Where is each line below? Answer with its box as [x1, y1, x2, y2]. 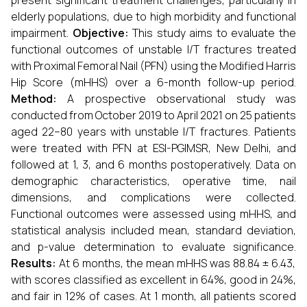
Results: [11, 256, 56, 271]
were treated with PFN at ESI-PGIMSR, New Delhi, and [11, 140, 296, 156]
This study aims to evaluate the [128, 25, 297, 40]
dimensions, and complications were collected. [11, 190, 296, 205]
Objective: [72, 25, 129, 40]
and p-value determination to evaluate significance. [11, 239, 296, 254]
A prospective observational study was [57, 91, 296, 106]
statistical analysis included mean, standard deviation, [11, 223, 296, 238]
